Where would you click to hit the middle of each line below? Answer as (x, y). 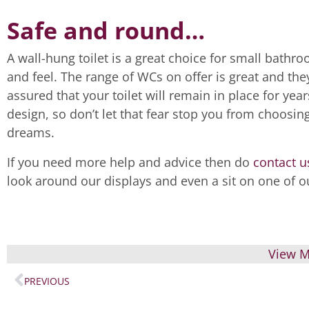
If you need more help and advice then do (130, 162)
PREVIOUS (47, 281)
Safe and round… (106, 30)
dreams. (31, 132)
